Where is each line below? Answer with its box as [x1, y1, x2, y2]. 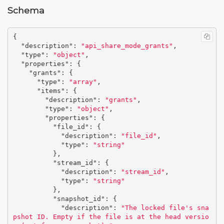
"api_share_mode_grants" [80, 42, 173, 50]
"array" [68, 78, 97, 86]
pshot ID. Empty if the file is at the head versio [12, 213, 209, 221]
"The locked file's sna [120, 204, 209, 212]
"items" [36, 87, 65, 95]
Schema [7, 4, 44, 15]
